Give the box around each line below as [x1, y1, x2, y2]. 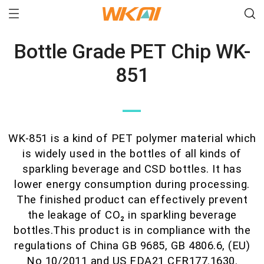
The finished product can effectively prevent [16, 193, 247, 206]
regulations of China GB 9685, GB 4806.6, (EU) [14, 239, 250, 252]
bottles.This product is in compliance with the [14, 224, 250, 237]
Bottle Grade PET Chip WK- [14, 39, 250, 63]
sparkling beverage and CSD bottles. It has [22, 163, 242, 176]
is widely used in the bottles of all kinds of [22, 147, 242, 160]
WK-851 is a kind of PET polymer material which [8, 132, 256, 145]
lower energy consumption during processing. [14, 178, 250, 191]
